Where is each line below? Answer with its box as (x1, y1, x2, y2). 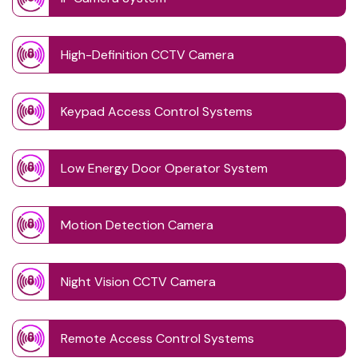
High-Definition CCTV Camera (61, 46, 234, 64)
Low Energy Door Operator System (61, 160, 268, 177)
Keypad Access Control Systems (61, 103, 253, 121)
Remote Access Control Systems (61, 330, 254, 348)
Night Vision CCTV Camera (61, 273, 216, 291)
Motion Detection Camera (61, 217, 213, 234)
